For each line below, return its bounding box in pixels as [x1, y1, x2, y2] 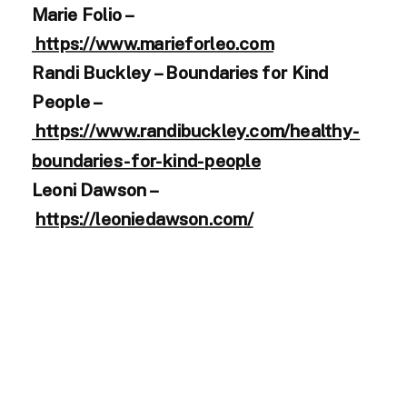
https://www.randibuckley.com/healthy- [32, 120, 361, 142]
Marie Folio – [32, 3, 135, 25]
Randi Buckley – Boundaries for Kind [32, 62, 329, 83]
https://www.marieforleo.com [32, 33, 273, 54]
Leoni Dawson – [32, 179, 159, 200]
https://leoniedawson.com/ [35, 208, 253, 229]
